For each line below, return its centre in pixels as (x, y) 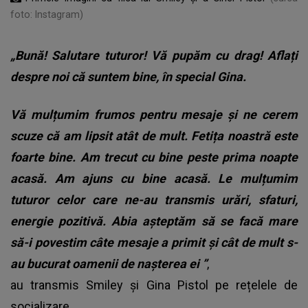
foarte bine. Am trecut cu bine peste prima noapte (154, 157)
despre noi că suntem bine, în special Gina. (128, 76)
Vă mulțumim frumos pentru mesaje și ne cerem (154, 114)
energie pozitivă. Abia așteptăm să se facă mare (154, 221)
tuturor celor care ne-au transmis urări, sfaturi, (154, 199)
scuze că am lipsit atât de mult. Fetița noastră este (154, 135)
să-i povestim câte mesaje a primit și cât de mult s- (154, 242)
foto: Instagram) (47, 14)
